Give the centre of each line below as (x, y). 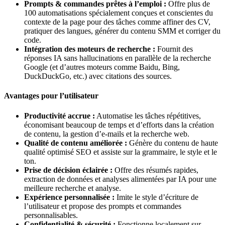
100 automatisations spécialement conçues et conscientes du (119, 13)
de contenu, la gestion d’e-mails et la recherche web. (107, 134)
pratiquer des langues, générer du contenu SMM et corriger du (122, 31)
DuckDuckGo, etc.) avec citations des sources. (98, 76)
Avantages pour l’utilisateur (51, 96)
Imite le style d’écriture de (156, 197)
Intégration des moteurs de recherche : (90, 49)
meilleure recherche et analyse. (73, 188)
